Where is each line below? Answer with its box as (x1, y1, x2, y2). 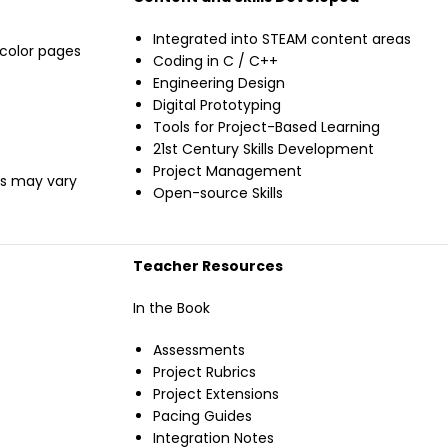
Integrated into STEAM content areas (153, 29, 411, 50)
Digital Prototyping (153, 95, 281, 116)
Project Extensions (153, 384, 279, 405)
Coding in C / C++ (153, 51, 278, 72)
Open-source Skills (153, 183, 283, 204)
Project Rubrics (153, 362, 256, 383)
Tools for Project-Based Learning (153, 117, 380, 138)
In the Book (133, 298, 210, 319)
